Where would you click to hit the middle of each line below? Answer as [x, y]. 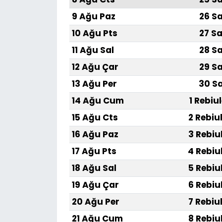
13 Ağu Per [94, 84]
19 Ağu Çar [95, 185]
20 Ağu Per [95, 202]
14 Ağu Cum [98, 101]
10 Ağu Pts [94, 33]
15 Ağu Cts [95, 118]
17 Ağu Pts [94, 151]
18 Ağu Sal [94, 168]
